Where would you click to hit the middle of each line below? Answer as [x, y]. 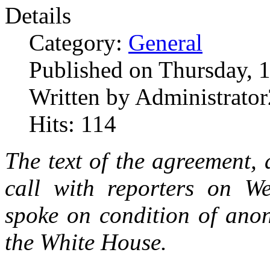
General [165, 43]
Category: [79, 43]
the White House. [86, 242]
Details [38, 16]
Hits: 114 [73, 124]
